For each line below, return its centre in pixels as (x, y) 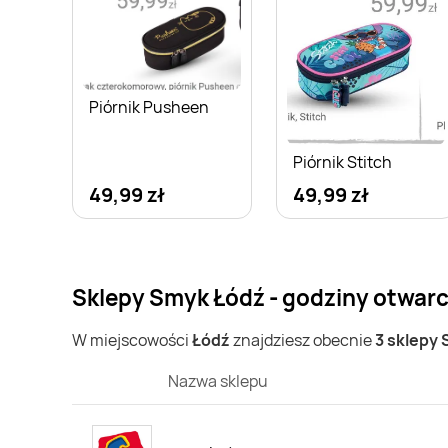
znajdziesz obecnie (302, 340)
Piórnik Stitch (342, 162)
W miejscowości (132, 340)
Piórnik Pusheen (149, 106)
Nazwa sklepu (218, 381)
